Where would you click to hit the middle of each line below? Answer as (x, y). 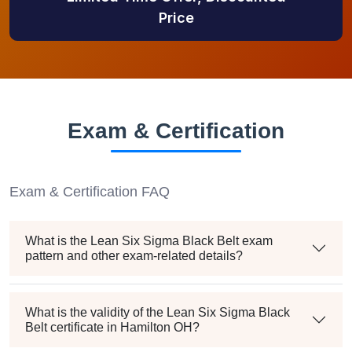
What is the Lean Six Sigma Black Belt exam (149, 241)
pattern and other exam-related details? (134, 256)
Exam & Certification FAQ (90, 192)
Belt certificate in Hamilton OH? (112, 328)
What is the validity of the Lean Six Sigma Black (158, 313)
